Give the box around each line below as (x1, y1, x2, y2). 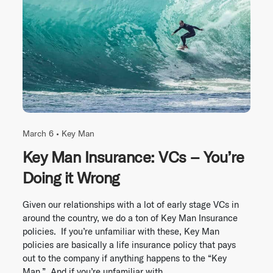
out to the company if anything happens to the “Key (23, 252, 227, 264)
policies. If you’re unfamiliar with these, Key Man (23, 225, 219, 238)
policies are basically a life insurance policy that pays (23, 239, 236, 251)
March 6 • (23, 128, 62, 140)
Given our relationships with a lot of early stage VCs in (23, 199, 239, 211)
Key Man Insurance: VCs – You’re (23, 147, 244, 168)
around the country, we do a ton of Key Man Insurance (23, 212, 238, 224)
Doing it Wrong (23, 168, 119, 188)
